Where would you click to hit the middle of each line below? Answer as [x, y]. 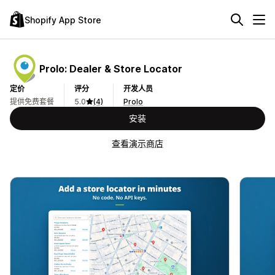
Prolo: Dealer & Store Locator [111, 68]
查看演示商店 [137, 143]
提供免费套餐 [32, 102]
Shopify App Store [63, 20]
